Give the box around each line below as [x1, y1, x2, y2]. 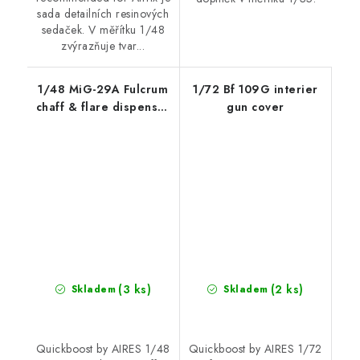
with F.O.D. [72, 116, 134, 133]
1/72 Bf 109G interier [193, 80, 318, 97]
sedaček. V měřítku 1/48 [41, 21, 165, 38]
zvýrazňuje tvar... [61, 37, 145, 54]
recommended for [51, 133, 156, 150]
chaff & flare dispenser [35, 98, 170, 115]
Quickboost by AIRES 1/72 [188, 341, 322, 358]
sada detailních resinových [37, 5, 170, 22]
